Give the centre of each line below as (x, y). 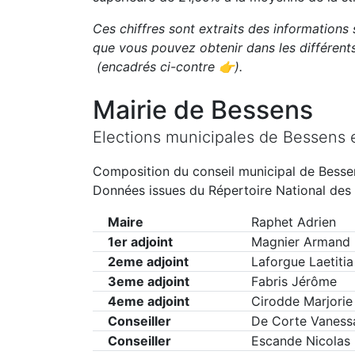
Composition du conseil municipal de (206, 171)
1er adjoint (140, 242)
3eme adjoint (149, 281)
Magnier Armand (300, 242)
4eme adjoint (149, 301)
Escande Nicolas (300, 341)
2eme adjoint (148, 261)
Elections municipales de (188, 137)
